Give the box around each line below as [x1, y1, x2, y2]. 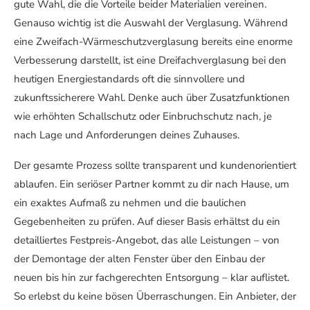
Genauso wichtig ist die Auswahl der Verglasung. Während [14, 16, 288, 30]
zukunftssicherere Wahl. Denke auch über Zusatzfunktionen [14, 91, 290, 105]
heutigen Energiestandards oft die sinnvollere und [14, 72, 245, 86]
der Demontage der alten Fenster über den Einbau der [14, 252, 265, 266]
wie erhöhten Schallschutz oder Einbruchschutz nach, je [14, 109, 272, 124]
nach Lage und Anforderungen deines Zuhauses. [14, 128, 239, 143]
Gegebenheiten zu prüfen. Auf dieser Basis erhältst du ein [14, 215, 280, 229]
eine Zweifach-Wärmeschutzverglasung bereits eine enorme [14, 35, 293, 49]
